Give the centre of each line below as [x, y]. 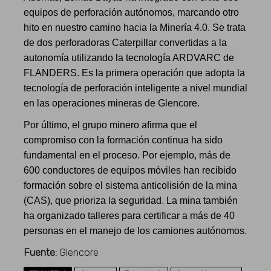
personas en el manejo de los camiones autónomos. [135, 231]
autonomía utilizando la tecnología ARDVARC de [129, 58]
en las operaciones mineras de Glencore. [112, 103]
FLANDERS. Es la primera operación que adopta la [135, 73]
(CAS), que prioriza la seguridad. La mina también [131, 201]
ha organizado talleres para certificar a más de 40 [129, 216]
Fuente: [41, 253]
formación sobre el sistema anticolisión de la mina [131, 186]
